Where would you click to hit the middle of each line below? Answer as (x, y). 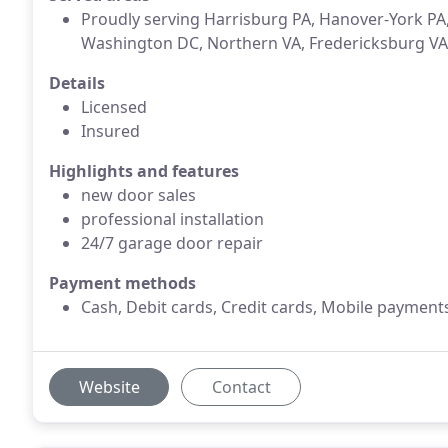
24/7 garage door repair (172, 243)
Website (109, 387)
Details (77, 83)
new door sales (138, 195)
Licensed (114, 107)
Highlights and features (144, 171)
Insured (110, 131)
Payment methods (122, 283)
